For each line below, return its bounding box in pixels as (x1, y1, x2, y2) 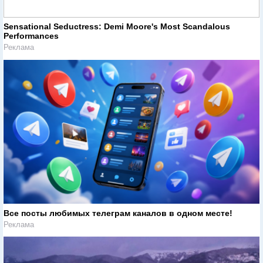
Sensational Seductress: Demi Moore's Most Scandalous (4, 22, 230, 32)
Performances (4, 31, 59, 41)
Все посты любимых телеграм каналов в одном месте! (4, 208, 232, 218)
